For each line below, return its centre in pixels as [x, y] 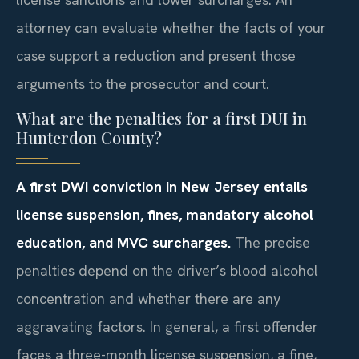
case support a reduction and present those [156, 55]
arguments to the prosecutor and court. [143, 83]
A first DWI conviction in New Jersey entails [162, 186]
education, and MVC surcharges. [123, 242]
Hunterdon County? [89, 137]
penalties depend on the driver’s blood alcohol [167, 270]
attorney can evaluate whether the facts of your [171, 27]
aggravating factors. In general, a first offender [167, 326]
